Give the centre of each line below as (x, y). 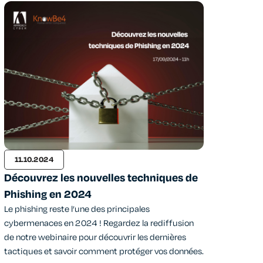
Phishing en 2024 (48, 195)
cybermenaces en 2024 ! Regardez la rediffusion (99, 224)
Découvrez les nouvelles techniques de (101, 178)
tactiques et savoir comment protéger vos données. (104, 252)
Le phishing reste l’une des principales (77, 210)
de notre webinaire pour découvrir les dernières (95, 238)
